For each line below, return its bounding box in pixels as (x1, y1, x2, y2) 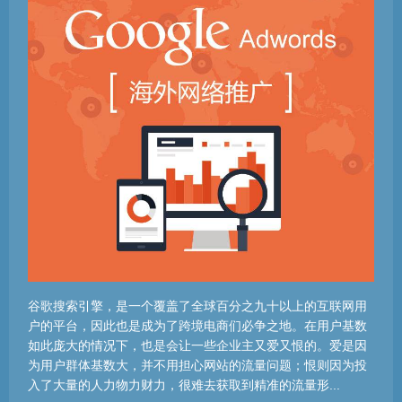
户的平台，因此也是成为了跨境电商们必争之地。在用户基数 (28, 319, 367, 333)
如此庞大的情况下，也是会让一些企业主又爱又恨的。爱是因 (28, 338, 367, 353)
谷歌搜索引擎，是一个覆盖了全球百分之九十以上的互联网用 (28, 299, 367, 313)
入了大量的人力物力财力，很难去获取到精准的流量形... (28, 378, 340, 392)
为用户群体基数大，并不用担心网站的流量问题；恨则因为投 (28, 358, 367, 372)
